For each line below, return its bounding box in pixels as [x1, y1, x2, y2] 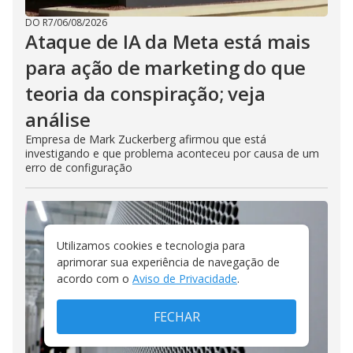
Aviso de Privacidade [132, 271, 237, 286]
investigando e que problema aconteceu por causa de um [25, 146, 319, 162]
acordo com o [57, 271, 129, 286]
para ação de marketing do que [25, 54, 307, 81]
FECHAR [153, 308, 200, 325]
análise [25, 106, 91, 133]
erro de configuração [25, 160, 132, 176]
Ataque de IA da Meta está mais [25, 28, 310, 55]
